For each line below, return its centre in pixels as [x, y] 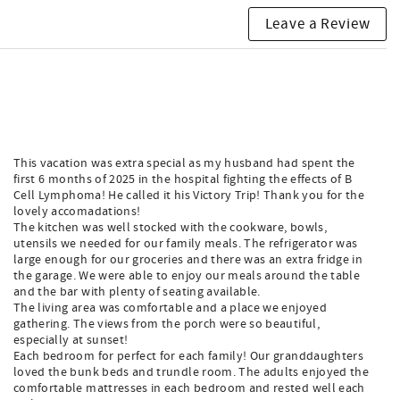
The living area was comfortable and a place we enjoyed [170, 308]
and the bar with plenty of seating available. [137, 292]
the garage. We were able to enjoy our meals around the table [187, 276]
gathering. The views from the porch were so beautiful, [167, 324]
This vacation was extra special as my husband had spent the [184, 163]
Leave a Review [317, 24]
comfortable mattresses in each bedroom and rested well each [189, 388]
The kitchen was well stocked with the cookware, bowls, [170, 228]
